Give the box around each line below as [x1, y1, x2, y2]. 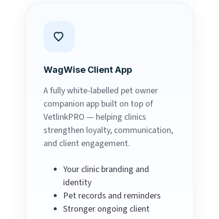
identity [63, 176, 91, 189]
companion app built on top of [44, 98, 153, 110]
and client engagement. [44, 137, 130, 150]
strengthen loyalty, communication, [44, 124, 173, 137]
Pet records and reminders [63, 190, 161, 202]
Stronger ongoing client [63, 203, 150, 216]
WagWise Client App [44, 65, 132, 75]
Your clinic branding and [63, 163, 149, 176]
